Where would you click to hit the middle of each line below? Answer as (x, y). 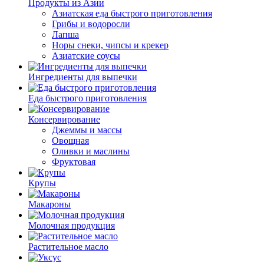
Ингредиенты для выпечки (83, 77)
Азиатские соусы (86, 56)
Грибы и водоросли (91, 24)
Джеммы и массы (87, 130)
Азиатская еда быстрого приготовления (132, 13)
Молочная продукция (72, 225)
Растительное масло (68, 247)
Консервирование (64, 119)
